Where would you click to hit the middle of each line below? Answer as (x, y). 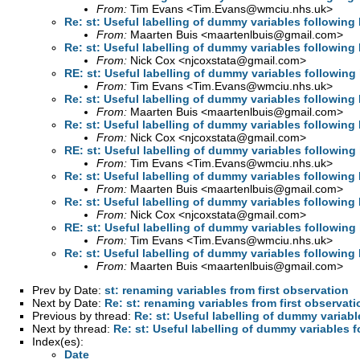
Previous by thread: (83, 315)
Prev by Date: (68, 290)
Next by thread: (73, 328)
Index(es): (58, 341)
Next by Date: (68, 303)
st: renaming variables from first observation (227, 290)
